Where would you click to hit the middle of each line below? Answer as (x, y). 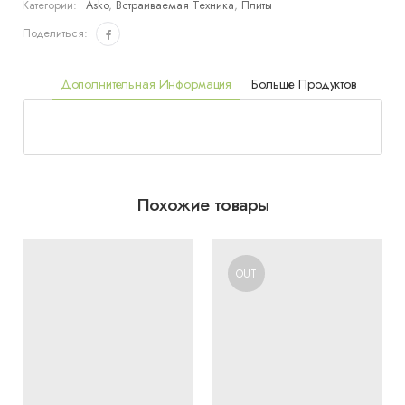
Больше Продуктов (304, 85)
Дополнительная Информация (146, 85)
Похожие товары (202, 204)
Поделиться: (55, 34)
